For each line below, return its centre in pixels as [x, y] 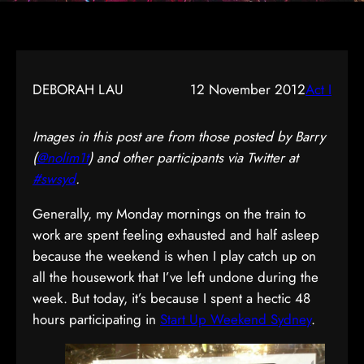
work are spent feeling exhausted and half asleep [176, 235]
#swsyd [54, 179]
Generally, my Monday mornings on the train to [169, 214]
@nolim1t [63, 158]
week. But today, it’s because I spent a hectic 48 [171, 298]
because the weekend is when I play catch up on [174, 256]
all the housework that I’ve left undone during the [175, 277]
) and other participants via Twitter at [193, 158]
